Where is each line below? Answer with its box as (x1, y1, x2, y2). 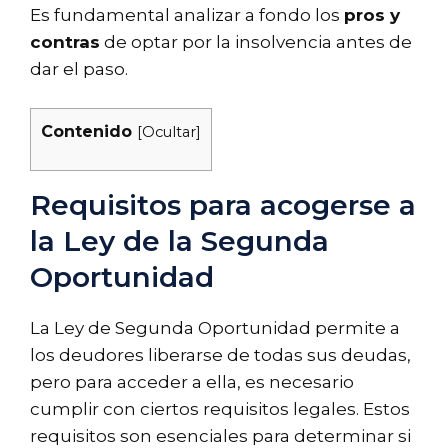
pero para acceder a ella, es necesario (30, 372, 354, 393)
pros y (344, 4, 400, 25)
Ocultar (142, 123, 196, 141)
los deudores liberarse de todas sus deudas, (30, 345, 411, 366)
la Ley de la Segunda (30, 224, 329, 259)
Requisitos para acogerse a (30, 188, 416, 223)
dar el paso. (30, 58, 128, 79)
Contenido (41, 121, 132, 141)
